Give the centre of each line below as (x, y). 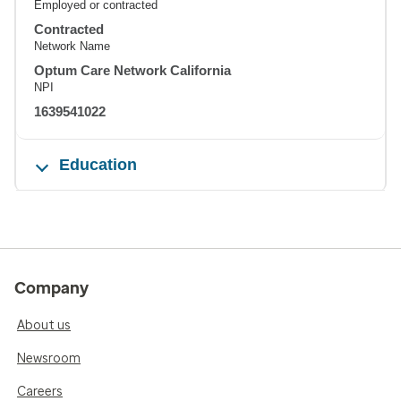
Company (51, 288)
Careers (40, 392)
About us (44, 325)
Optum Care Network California (132, 70)
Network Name (72, 46)
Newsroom (49, 358)
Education (98, 165)
